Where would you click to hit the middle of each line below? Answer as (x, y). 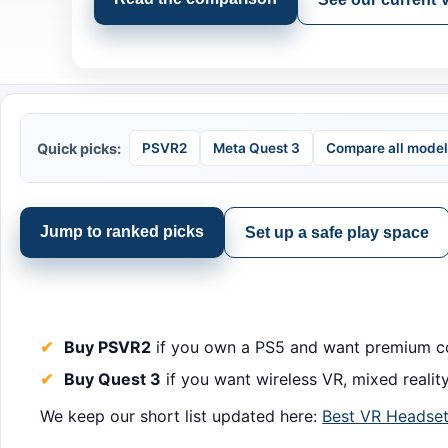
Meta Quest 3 (257, 147)
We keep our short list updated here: (181, 415)
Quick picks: (79, 148)
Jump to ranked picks (122, 232)
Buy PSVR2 (108, 346)
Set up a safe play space (337, 233)
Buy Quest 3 (113, 378)
